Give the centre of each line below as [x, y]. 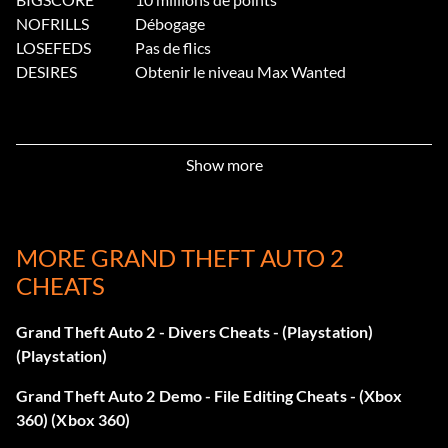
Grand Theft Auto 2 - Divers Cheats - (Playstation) [194, 332]
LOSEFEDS [53, 48]
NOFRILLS [52, 24]
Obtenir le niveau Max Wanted [240, 72]
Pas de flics [173, 48]
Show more [224, 164]
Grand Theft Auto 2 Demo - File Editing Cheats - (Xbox [209, 396]
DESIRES [46, 72]
